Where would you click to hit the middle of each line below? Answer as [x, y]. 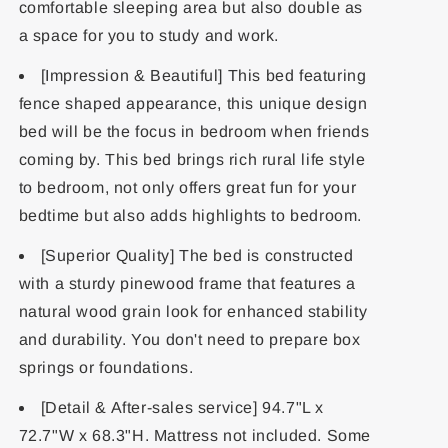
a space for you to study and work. [148, 35]
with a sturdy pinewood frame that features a [187, 283]
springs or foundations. [106, 367]
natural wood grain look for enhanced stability [193, 311]
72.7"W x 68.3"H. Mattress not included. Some [194, 435]
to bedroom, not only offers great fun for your [187, 187]
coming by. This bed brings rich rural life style [192, 159]
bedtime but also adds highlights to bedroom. [190, 215]
